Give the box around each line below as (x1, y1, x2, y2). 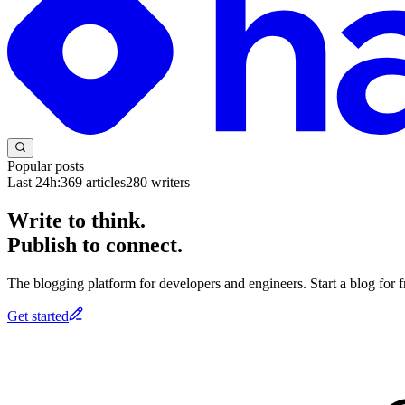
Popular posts (7, 157, 84, 174)
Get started (7, 307, 69, 324)
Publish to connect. (7, 232, 183, 257)
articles (82, 174, 126, 190)
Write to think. (7, 208, 146, 232)
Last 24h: (7, 174, 61, 190)
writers (147, 174, 190, 190)
